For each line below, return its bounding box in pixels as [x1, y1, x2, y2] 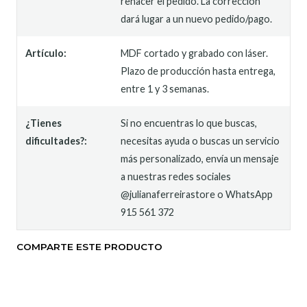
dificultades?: [25, 135, 87, 147]
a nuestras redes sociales [121, 171, 232, 182]
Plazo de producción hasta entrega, [121, 65, 276, 77]
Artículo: [25, 47, 66, 59]
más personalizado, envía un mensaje [121, 153, 280, 164]
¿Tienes [25, 117, 62, 129]
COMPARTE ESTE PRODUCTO [16, 241, 162, 252]
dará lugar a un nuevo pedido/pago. [121, 13, 273, 25]
